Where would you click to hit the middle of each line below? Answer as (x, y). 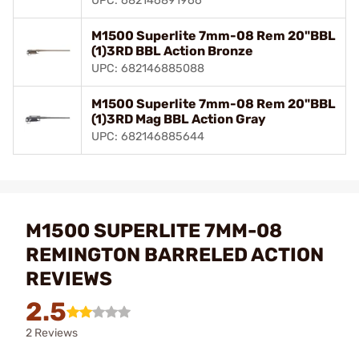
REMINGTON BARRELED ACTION (175, 255)
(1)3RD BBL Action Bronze (172, 51)
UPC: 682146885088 (148, 69)
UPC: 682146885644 (148, 137)
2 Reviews (52, 333)
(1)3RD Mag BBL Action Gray (179, 119)
